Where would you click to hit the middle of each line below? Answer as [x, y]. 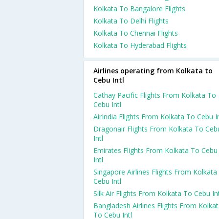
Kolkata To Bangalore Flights [139, 9]
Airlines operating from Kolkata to [153, 71]
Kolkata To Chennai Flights [136, 33]
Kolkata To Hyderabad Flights [140, 45]
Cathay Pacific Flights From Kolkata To [155, 95]
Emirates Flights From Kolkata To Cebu [155, 150]
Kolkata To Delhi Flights [131, 21]
